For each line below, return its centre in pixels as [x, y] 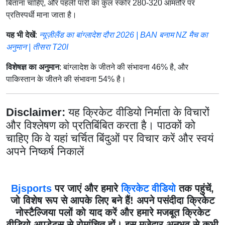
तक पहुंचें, [195, 188]
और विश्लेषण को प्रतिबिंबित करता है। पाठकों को [101, 125]
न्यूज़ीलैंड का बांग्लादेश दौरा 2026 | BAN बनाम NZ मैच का [124, 35]
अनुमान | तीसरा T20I [37, 47]
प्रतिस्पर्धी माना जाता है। [41, 15]
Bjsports [31, 188]
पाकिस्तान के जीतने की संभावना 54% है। [66, 79]
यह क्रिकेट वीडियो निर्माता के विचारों [139, 112]
